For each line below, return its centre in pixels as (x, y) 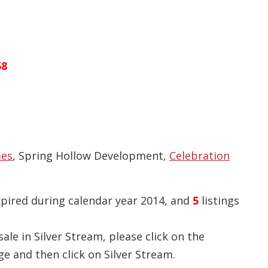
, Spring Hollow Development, (91, 156)
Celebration (200, 156)
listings (219, 201)
